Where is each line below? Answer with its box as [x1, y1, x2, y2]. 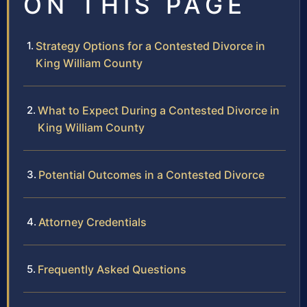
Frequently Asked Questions [38, 262, 186, 276]
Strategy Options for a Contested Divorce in [36, 38, 265, 53]
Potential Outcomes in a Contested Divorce [38, 167, 265, 182]
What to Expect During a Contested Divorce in [38, 103, 280, 117]
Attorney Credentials [38, 214, 147, 229]
